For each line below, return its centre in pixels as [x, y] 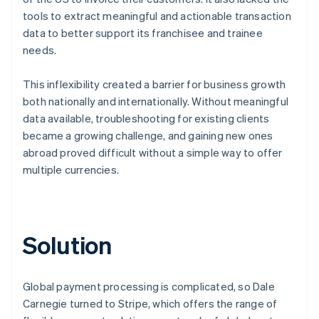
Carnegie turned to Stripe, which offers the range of [150, 303]
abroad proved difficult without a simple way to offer [153, 152]
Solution [68, 244]
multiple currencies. [71, 169]
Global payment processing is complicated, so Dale [149, 286]
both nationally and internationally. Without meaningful [156, 101]
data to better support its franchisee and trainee [143, 32]
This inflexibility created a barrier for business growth [155, 84]
